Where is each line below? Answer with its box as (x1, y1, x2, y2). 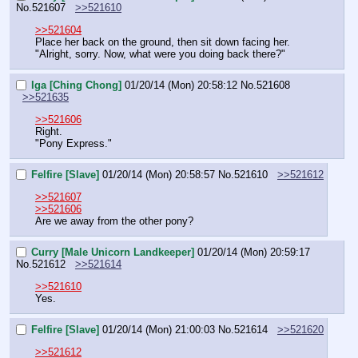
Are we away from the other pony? (35, 215, 193, 228)
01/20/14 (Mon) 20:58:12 (125, 79, 237, 92)
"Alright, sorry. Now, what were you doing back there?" (35, 48, 285, 61)
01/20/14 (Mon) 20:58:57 (102, 169, 215, 181)
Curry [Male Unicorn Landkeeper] (31, 245, 194, 258)
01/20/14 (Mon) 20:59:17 (197, 245, 310, 258)
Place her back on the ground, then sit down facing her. (35, 36, 290, 49)
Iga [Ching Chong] (31, 79, 121, 92)
